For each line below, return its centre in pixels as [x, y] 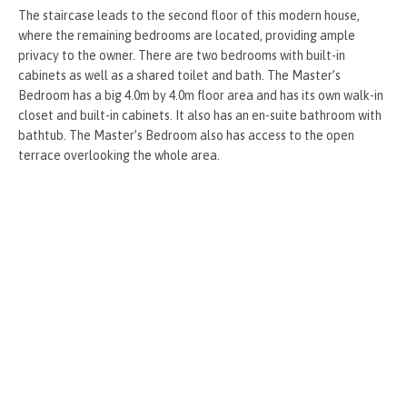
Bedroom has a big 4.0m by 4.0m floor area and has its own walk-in [201, 95]
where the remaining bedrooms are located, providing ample [187, 35]
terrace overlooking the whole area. [119, 155]
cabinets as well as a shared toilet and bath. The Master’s [179, 75]
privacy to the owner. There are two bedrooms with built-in [182, 55]
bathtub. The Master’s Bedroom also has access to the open [186, 135]
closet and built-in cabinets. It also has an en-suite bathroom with [200, 115]
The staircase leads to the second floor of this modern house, [189, 15]
